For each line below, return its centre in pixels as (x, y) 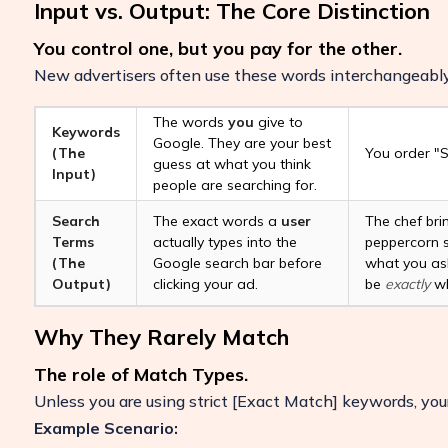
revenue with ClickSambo (263, 410)
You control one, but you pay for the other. (217, 48)
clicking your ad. (205, 284)
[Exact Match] (284, 401)
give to (278, 122)
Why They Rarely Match (161, 337)
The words (190, 122)
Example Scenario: (105, 428)
